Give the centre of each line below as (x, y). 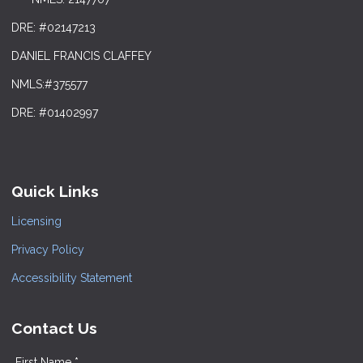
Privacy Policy (48, 249)
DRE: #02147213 (53, 28)
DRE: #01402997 (55, 113)
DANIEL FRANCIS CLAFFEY (81, 56)
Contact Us (54, 328)
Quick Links (55, 192)
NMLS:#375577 (49, 85)
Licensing (36, 221)
